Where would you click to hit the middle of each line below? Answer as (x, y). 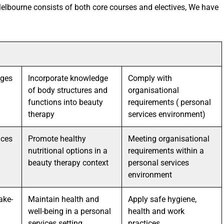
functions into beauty (65, 102)
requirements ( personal (169, 102)
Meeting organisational (169, 139)
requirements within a (166, 151)
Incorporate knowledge (68, 78)
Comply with (150, 78)
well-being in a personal (69, 211)
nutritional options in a (68, 151)
